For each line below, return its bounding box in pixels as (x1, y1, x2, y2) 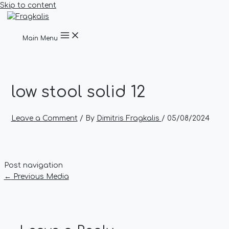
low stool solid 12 (11, 83, 145, 101)
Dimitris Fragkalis (96, 114, 162, 122)
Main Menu (22, 35, 58, 42)
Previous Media (11, 172, 69, 180)
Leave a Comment (11, 114, 78, 122)
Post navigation (4, 161, 63, 169)
